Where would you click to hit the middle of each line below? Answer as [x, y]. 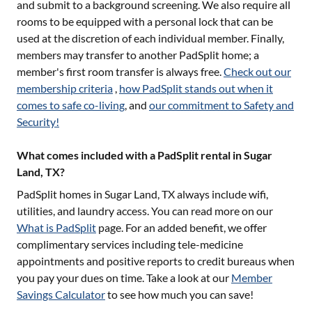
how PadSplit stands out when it [196, 88]
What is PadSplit [56, 227]
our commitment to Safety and [221, 105]
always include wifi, [221, 194]
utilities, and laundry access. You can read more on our [145, 211]
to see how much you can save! [180, 294]
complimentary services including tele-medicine [130, 244]
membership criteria [65, 88]
